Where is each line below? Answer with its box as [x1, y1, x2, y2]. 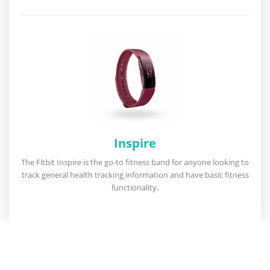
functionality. [111, 182, 159, 193]
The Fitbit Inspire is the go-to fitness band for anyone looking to [21, 157, 249, 168]
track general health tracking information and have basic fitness [21, 169, 249, 180]
